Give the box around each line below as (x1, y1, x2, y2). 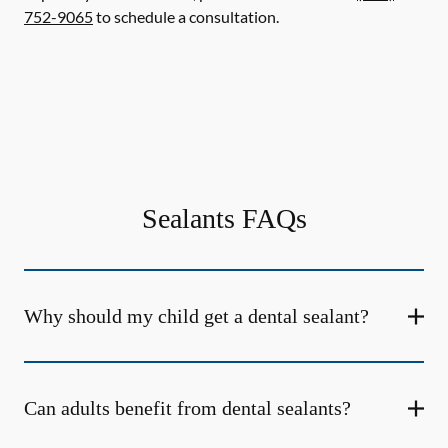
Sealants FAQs (141, 203, 307, 234)
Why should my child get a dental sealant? (24, 305, 369, 327)
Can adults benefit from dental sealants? (24, 397, 351, 419)
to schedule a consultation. (93, 7, 279, 26)
